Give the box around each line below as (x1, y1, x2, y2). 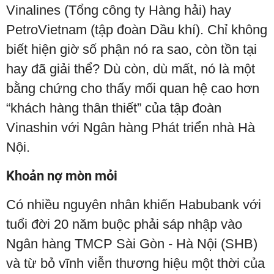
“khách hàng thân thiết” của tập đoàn (6, 100, 221, 116)
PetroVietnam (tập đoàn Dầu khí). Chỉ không (6, 22, 267, 37)
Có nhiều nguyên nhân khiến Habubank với (6, 197, 261, 212)
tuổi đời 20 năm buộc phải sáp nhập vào (6, 217, 242, 232)
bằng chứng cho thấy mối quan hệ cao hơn (6, 81, 259, 96)
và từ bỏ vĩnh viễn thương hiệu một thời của (6, 256, 265, 271)
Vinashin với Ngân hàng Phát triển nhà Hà (6, 120, 255, 135)
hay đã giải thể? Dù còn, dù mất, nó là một (6, 61, 255, 76)
